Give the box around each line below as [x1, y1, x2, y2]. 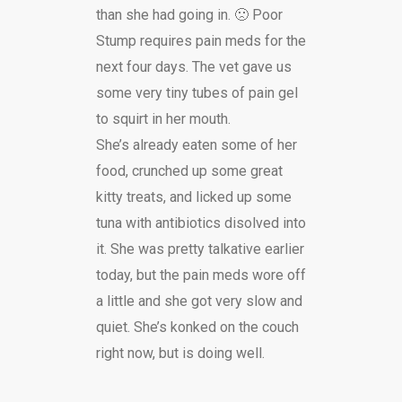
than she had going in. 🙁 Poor [95, 5, 283, 23]
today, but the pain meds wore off [95, 266, 306, 284]
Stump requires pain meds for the [95, 31, 306, 49]
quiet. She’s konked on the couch [95, 318, 299, 336]
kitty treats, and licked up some [95, 188, 292, 205]
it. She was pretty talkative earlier [95, 240, 304, 258]
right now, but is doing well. [95, 344, 265, 362]
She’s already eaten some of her [95, 135, 297, 153]
